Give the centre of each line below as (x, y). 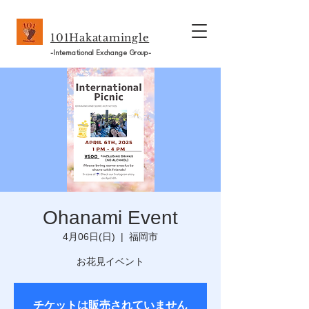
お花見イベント (110, 261)
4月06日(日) (89, 237)
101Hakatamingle (100, 38)
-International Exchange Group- (101, 53)
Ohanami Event (110, 218)
